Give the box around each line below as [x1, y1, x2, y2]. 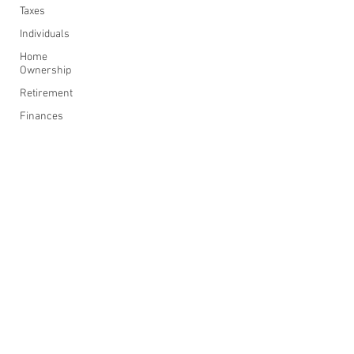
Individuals [20, 28, 70, 41]
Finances [20, 110, 63, 123]
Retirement [20, 87, 73, 100]
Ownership [20, 64, 71, 77]
